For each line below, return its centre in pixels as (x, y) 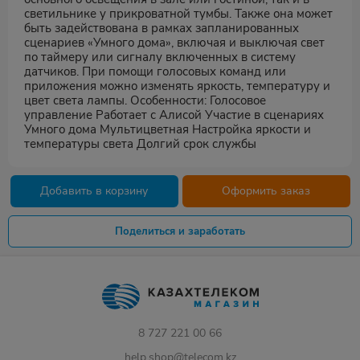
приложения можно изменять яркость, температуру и (177, 86)
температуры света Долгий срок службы (140, 144)
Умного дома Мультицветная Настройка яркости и (168, 129)
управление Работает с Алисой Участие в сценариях (174, 115)
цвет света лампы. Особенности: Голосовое (145, 100)
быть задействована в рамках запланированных (162, 28)
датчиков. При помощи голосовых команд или (155, 72)
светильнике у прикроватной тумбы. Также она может (178, 14)
